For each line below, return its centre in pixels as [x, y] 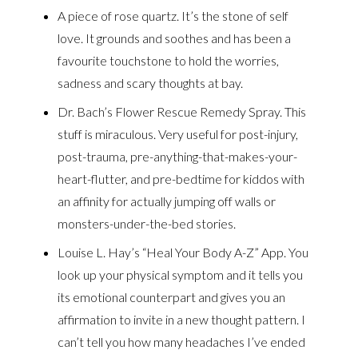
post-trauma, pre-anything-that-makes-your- [178, 156]
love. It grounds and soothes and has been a [175, 38]
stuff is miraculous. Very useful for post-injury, [178, 134]
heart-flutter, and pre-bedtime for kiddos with [181, 179]
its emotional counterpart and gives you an [172, 297]
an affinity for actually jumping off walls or [167, 201]
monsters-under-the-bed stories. [147, 223]
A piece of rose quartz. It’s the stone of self [173, 16]
